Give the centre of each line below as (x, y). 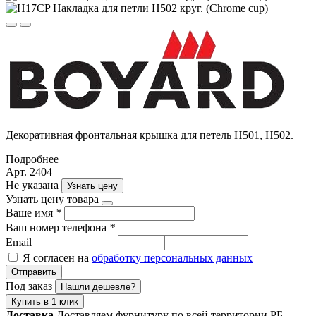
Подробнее (32, 159)
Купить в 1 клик (45, 301)
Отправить (34, 272)
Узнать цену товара (52, 199)
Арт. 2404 (29, 171)
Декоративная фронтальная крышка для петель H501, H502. (150, 135)
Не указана (34, 185)
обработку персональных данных (172, 257)
